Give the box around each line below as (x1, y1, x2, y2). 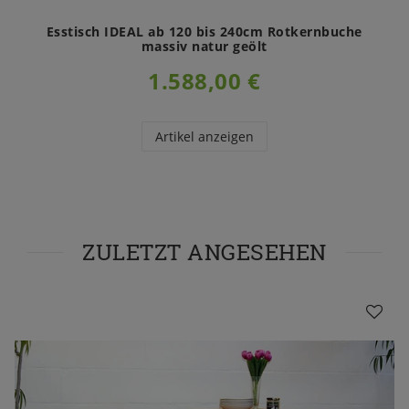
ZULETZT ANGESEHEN (82, 236, 327, 266)
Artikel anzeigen (154, 127, 254, 145)
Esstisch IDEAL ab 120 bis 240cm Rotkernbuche (46, 22, 362, 40)
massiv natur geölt (141, 37, 267, 55)
